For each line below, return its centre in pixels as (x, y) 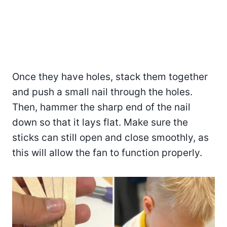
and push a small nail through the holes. (102, 92)
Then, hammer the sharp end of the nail (101, 107)
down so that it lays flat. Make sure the (100, 122)
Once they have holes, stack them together (110, 77)
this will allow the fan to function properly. (107, 153)
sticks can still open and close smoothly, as (110, 137)
